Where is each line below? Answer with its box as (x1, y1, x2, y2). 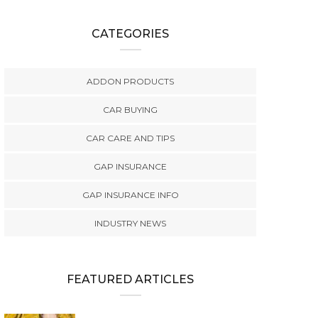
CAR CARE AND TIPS (86, 132, 175, 143)
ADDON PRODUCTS (87, 75, 174, 87)
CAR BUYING (103, 104, 158, 115)
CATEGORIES (92, 26, 169, 40)
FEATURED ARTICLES (67, 272, 194, 286)
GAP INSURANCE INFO (82, 189, 179, 200)
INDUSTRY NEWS (94, 217, 166, 229)
